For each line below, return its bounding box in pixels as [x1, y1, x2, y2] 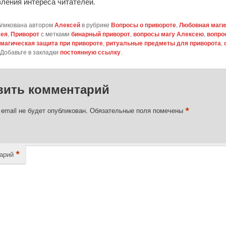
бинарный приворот [71, 29, 130, 38]
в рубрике [80, 20, 111, 29]
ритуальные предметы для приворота [105, 38, 221, 47]
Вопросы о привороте [110, 20, 176, 29]
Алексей [54, 20, 80, 29]
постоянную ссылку [60, 47, 121, 56]
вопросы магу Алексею [133, 29, 204, 38]
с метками [39, 29, 71, 38]
